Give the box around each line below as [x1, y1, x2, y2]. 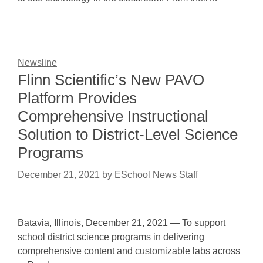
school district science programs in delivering [18, 232, 204, 242]
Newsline [18, 58, 57, 68]
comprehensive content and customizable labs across [18, 246, 240, 256]
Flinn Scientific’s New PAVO [18, 71, 204, 89]
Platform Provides [18, 89, 137, 107]
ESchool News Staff [114, 170, 198, 180]
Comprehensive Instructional [18, 107, 208, 125]
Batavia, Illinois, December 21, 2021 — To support [18, 218, 225, 228]
